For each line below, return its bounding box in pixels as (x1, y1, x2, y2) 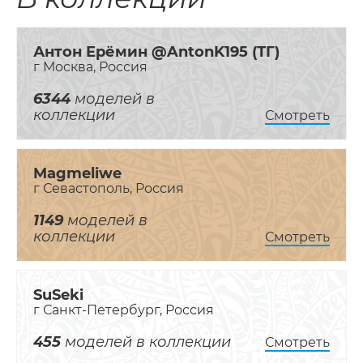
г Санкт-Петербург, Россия (33, 302, 214, 318)
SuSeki (33, 286, 83, 305)
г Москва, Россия (33, 59, 147, 75)
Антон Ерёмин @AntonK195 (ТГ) (33, 43, 280, 62)
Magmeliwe (33, 164, 122, 183)
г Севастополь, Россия (33, 181, 184, 197)
